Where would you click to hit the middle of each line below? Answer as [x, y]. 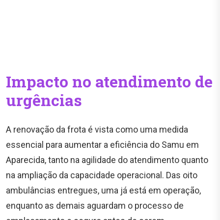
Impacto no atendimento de [109, 82]
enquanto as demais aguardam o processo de [95, 206]
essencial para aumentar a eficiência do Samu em [102, 145]
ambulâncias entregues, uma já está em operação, [103, 191]
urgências [44, 100]
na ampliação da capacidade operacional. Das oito [102, 175]
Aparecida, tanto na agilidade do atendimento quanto [107, 160]
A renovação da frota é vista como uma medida [97, 130]
